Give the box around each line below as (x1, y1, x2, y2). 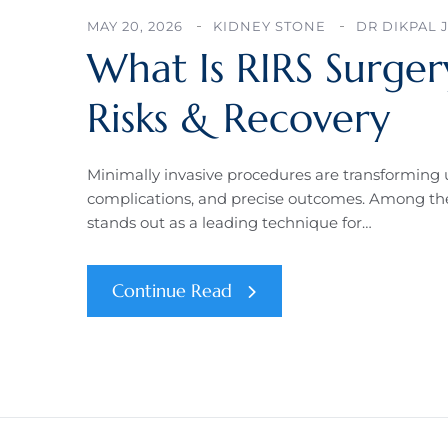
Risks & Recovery (87, 93, 390, 144)
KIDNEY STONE (213, 18, 326, 35)
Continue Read (112, 279, 232, 303)
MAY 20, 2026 (87, 18, 183, 35)
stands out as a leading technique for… (87, 213, 372, 233)
